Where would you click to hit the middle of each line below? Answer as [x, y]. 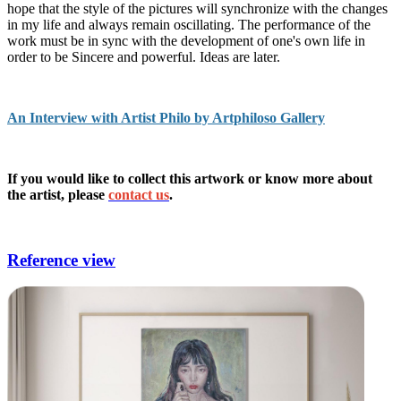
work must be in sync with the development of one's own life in [186, 40]
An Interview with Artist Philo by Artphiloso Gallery [166, 117]
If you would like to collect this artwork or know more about [190, 178]
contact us [139, 194]
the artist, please [58, 194]
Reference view [61, 260]
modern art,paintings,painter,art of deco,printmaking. [155, 225]
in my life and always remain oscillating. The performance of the [189, 24]
